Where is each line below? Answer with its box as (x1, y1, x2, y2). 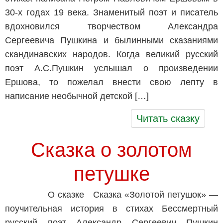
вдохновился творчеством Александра (5, 21, 218, 31)
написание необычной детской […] (5, 91, 149, 101)
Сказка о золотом (31, 139, 192, 161)
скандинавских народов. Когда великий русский (5, 49, 218, 59)
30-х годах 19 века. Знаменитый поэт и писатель (5, 7, 218, 17)
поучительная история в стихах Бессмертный (5, 204, 218, 214)
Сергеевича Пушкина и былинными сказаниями (5, 35, 218, 45)
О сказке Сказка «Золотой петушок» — (42, 190, 218, 200)
